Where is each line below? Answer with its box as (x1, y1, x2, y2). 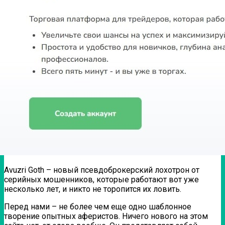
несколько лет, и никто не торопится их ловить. (4, 184, 181, 194)
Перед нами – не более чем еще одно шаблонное (4, 201, 191, 211)
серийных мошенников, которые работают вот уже (4, 174, 199, 184)
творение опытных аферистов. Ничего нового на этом (4, 211, 208, 221)
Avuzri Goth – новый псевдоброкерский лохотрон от (4, 165, 199, 175)
